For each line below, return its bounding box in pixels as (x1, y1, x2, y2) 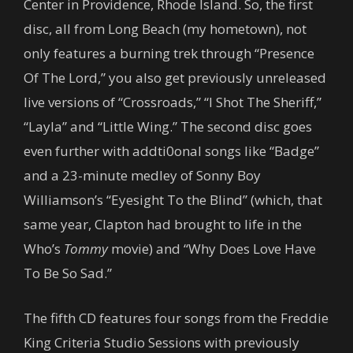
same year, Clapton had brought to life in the (24, 214, 302, 233)
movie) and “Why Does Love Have (111, 239, 316, 258)
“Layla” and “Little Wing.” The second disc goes (24, 117, 312, 136)
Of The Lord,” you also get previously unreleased (24, 68, 326, 87)
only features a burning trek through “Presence (24, 43, 314, 62)
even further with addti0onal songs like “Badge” (24, 141, 319, 160)
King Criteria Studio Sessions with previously (24, 333, 299, 351)
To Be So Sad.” (24, 263, 112, 282)
